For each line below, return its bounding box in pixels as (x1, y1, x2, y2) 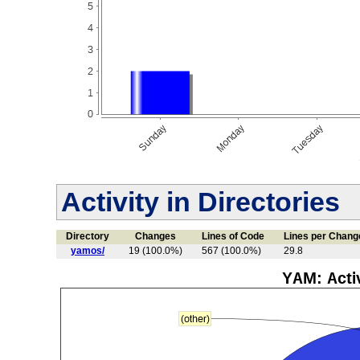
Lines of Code (202, 231, 264, 243)
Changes (135, 231, 176, 243)
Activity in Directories (61, 186, 340, 218)
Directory (66, 231, 109, 243)
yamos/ (71, 245, 104, 257)
